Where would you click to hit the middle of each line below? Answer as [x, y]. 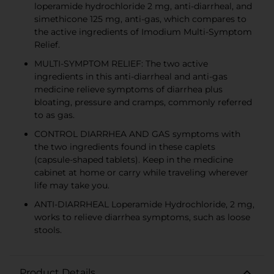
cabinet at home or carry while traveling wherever [141, 172]
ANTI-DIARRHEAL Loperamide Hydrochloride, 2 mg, [144, 204]
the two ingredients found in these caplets [125, 146]
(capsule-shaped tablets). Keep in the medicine [134, 159]
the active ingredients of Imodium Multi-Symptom [143, 31]
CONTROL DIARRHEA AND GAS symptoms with [137, 134]
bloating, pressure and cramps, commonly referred [143, 102]
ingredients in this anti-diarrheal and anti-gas [131, 76]
